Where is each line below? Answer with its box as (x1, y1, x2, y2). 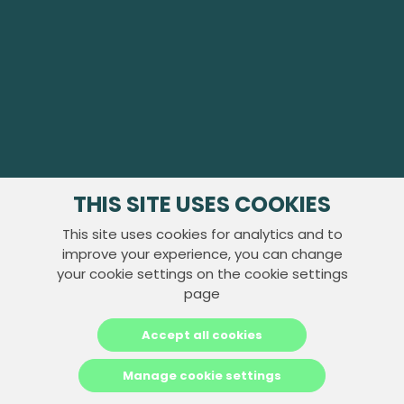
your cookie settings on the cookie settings (56, 264, 348, 283)
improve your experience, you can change (61, 244, 343, 263)
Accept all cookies (142, 326, 262, 344)
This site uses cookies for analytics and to (61, 225, 343, 243)
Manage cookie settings (123, 367, 281, 384)
